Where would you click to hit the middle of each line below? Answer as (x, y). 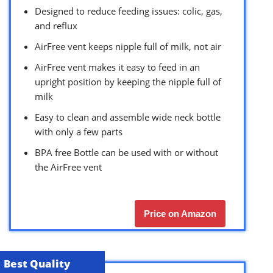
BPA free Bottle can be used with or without (126, 152)
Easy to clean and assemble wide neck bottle (128, 117)
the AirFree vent (68, 167)
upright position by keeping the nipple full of (128, 81)
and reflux (56, 25)
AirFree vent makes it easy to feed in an (117, 67)
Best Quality (37, 263)
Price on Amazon (180, 213)
